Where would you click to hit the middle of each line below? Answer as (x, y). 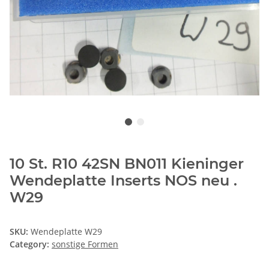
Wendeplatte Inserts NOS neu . (123, 180)
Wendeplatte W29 (66, 231)
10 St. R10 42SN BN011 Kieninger (127, 163)
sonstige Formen (85, 244)
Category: (31, 244)
